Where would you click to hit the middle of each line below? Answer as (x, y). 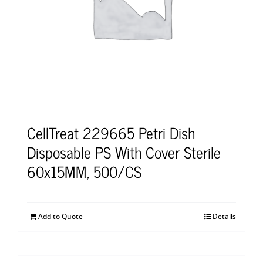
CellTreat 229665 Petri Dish (111, 132)
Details (224, 216)
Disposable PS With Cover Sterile (124, 151)
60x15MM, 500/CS (84, 171)
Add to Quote (60, 216)
